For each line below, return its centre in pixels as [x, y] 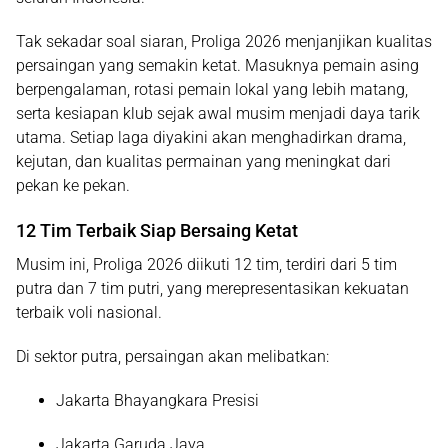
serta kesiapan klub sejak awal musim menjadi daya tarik [218, 113]
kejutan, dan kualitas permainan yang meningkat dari [203, 161]
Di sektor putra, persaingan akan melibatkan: [172, 356]
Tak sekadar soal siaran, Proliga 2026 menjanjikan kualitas [224, 41]
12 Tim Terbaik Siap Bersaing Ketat [157, 230]
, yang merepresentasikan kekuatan [284, 288]
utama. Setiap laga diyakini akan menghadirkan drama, [211, 137]
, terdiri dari [320, 264]
